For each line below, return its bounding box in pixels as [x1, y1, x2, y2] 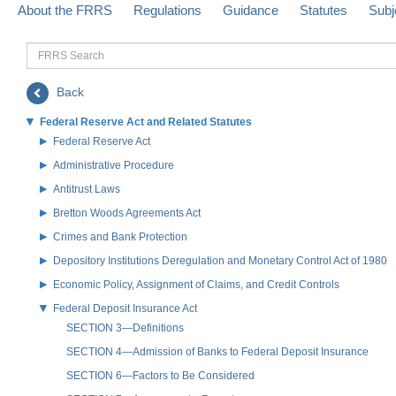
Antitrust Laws [53, 182, 120, 195]
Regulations [133, 2, 202, 18]
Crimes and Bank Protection [53, 230, 187, 243]
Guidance [223, 2, 278, 18]
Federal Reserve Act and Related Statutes [40, 115, 252, 128]
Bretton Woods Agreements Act [53, 206, 201, 219]
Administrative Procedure [53, 158, 174, 171]
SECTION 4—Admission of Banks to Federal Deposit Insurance [66, 345, 369, 358]
